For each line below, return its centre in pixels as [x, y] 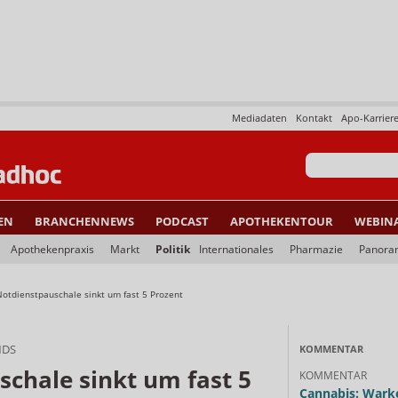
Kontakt [314, 118]
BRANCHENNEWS [84, 221]
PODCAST [182, 221]
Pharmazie [316, 249]
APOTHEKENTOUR [282, 221]
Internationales [236, 249]
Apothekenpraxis [52, 249]
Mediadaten [259, 118]
